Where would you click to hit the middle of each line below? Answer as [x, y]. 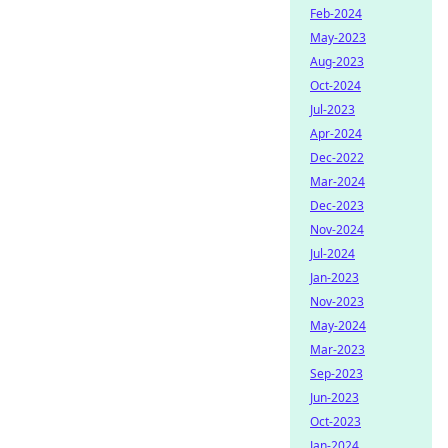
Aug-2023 [337, 61]
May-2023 [338, 37]
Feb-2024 [336, 13]
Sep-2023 [336, 373]
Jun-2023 [334, 397]
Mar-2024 [337, 181]
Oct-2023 [335, 421]
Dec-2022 [337, 157]
